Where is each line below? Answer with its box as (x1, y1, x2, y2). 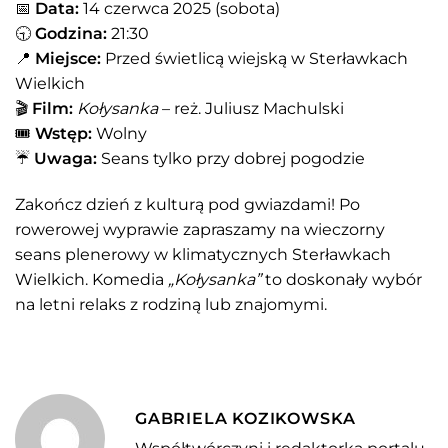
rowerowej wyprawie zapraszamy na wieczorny (15, 219, 385, 239)
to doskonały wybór (261, 269, 422, 289)
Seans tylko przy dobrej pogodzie (97, 149, 365, 169)
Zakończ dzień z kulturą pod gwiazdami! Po (15, 194, 360, 214)
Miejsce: (35, 49, 101, 69)
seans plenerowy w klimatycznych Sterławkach (15, 244, 391, 264)
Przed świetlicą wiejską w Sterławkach (101, 49, 408, 69)
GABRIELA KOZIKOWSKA (135, 408, 357, 428)
